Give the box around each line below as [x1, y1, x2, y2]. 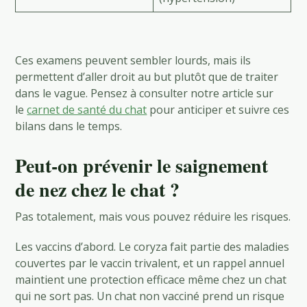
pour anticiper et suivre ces [147, 101, 290, 117]
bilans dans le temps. [15, 118, 123, 134]
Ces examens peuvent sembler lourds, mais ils [15, 52, 251, 68]
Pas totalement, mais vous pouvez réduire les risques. [15, 208, 291, 224]
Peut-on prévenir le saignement [15, 151, 269, 180]
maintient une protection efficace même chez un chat [15, 271, 287, 287]
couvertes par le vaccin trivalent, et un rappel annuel [15, 255, 285, 271]
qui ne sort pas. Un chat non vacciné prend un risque [15, 288, 285, 304]
